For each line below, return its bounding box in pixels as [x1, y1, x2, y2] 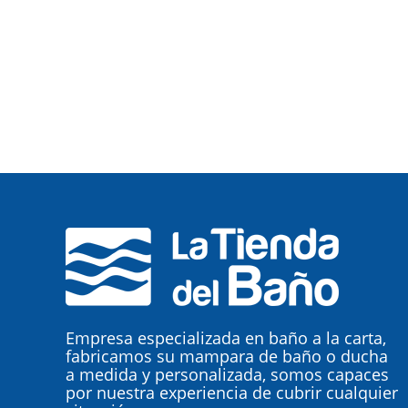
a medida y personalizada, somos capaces [66, 363, 389, 385]
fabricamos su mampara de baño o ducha [66, 345, 388, 367]
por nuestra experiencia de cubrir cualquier [66, 382, 398, 403]
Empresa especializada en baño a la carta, [66, 327, 386, 349]
